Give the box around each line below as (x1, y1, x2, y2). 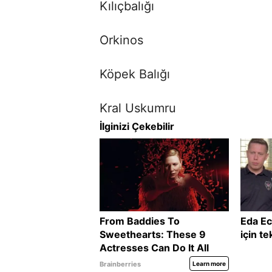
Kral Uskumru (100, 100, 176, 115)
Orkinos (100, 32, 143, 47)
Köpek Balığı (100, 66, 170, 81)
